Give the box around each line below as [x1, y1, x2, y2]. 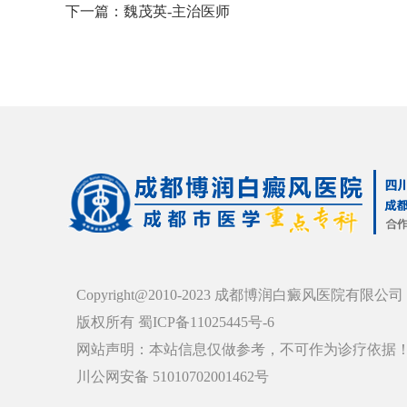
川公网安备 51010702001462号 [76, 369, 269, 384]
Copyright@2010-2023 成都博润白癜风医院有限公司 [76, 287, 403, 303]
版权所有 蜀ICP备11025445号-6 [76, 314, 274, 330]
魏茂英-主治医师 [124, 4, 230, 19]
